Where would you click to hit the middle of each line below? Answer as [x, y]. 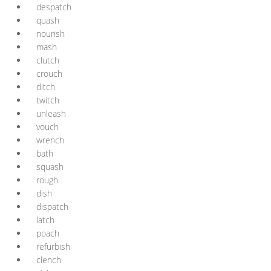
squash [50, 167]
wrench [50, 140]
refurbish [53, 247]
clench [49, 260]
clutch [48, 60]
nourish [51, 34]
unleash [51, 113]
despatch [54, 7]
